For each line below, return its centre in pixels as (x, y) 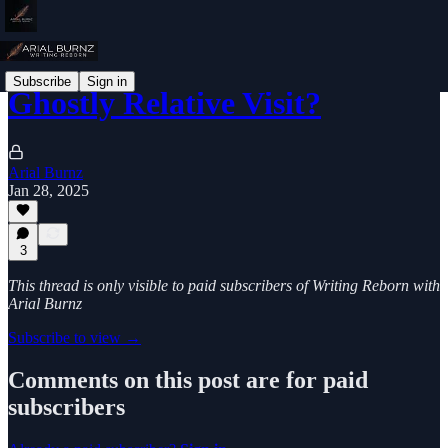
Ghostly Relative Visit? (164, 103)
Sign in (107, 81)
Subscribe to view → (74, 337)
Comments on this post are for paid (188, 379)
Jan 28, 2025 (48, 190)
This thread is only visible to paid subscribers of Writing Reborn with (224, 285)
